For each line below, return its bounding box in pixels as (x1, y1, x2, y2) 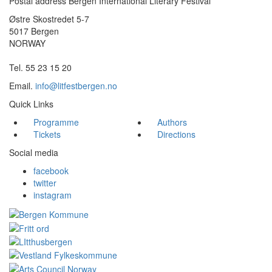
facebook (33, 165, 69, 177)
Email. (9, 80, 35, 92)
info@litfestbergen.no (35, 80, 117, 92)
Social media (9, 146, 58, 158)
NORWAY (9, 37, 46, 49)
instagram (33, 189, 72, 201)
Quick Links (9, 98, 53, 110)
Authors (157, 116, 187, 128)
